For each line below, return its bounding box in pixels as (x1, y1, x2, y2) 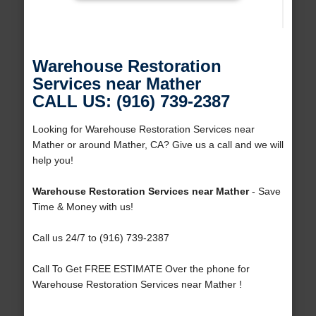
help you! (32, 154, 73, 166)
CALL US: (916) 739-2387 (32, 92, 230, 111)
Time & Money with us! (32, 201, 133, 213)
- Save (248, 186, 281, 197)
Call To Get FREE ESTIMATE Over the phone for (32, 263, 250, 275)
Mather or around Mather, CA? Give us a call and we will (32, 139, 284, 151)
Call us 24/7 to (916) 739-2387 (32, 232, 169, 244)
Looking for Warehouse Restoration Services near (32, 123, 255, 135)
